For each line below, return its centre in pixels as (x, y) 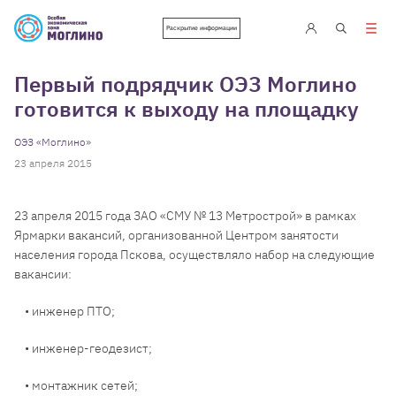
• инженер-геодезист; (83, 348)
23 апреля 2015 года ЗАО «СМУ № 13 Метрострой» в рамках (185, 216)
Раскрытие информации (202, 28)
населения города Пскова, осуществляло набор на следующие (194, 255)
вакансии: (43, 274)
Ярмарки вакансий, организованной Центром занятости (176, 235)
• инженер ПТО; (65, 311)
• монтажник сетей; (76, 385)
